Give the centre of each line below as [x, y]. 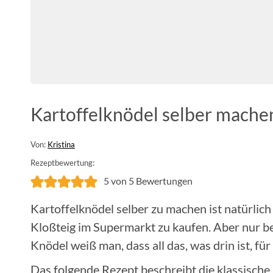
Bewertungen [163, 180]
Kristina [61, 144]
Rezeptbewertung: [62, 162]
